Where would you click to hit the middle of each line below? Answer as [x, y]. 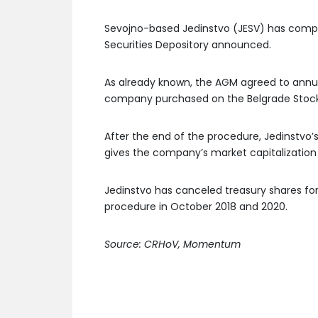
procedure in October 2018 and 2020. [196, 207]
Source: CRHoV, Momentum [172, 244]
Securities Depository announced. [188, 45]
